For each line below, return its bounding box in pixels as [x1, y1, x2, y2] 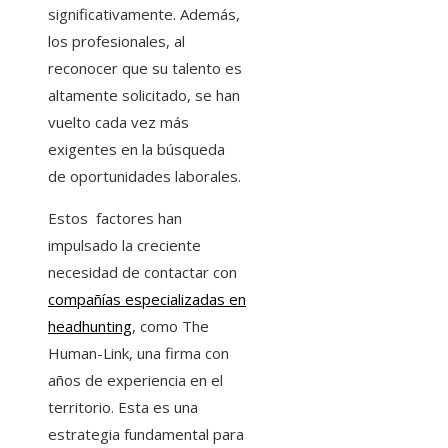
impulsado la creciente [48, 235, 201, 256]
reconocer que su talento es [48, 58, 242, 79]
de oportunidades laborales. [48, 166, 241, 187]
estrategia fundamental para [48, 424, 244, 445]
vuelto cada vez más [48, 112, 189, 133]
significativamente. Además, [48, 4, 240, 25]
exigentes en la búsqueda [48, 139, 225, 160]
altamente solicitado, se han [48, 85, 240, 106]
